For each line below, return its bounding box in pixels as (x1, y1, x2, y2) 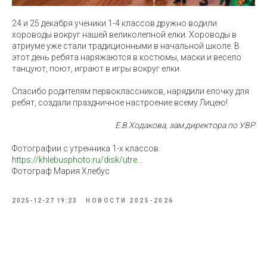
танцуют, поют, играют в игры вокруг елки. (12, 63, 181, 73)
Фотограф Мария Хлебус (12, 166, 110, 176)
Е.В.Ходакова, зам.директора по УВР (115, 120, 255, 130)
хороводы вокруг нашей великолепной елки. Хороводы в (12, 29, 237, 39)
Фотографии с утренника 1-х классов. (12, 143, 160, 153)
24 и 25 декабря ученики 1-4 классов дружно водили (12, 18, 217, 28)
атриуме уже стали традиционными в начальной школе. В (12, 41, 240, 51)
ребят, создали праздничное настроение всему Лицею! (12, 97, 228, 107)
